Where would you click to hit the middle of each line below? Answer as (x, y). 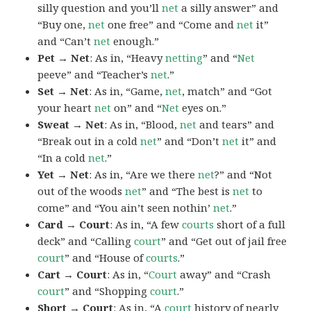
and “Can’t (66, 41)
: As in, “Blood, (142, 124)
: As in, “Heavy (128, 57)
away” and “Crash (224, 274)
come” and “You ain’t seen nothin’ (126, 207)
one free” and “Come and (171, 24)
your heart (66, 107)
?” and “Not (244, 174)
